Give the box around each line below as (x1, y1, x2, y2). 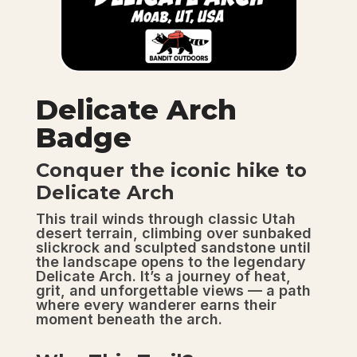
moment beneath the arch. (35, 311, 222, 328)
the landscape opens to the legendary (35, 253, 306, 271)
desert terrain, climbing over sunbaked (35, 225, 312, 242)
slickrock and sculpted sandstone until (35, 239, 311, 257)
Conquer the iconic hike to (35, 159, 307, 182)
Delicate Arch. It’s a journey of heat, (35, 268, 291, 285)
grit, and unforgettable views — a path (35, 282, 311, 300)
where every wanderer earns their (35, 296, 277, 314)
